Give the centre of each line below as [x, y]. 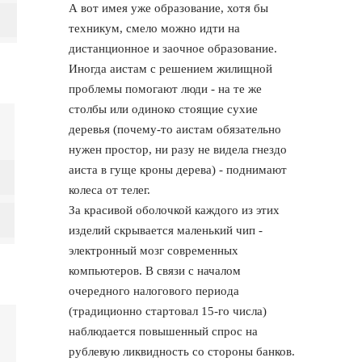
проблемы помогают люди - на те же [166, 88]
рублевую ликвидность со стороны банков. [182, 351]
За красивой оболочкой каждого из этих [175, 210]
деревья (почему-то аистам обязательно [175, 129]
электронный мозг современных [154, 250]
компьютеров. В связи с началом [155, 270]
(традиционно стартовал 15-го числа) [168, 311]
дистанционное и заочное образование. [173, 48]
